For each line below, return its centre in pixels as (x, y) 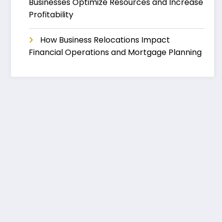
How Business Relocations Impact (105, 40)
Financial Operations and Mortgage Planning (115, 52)
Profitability (51, 14)
